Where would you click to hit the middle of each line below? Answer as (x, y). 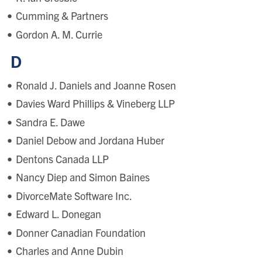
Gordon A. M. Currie (59, 34)
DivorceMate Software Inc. (74, 195)
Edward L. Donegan (58, 214)
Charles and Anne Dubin (69, 251)
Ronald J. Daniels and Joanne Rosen (96, 85)
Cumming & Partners (62, 16)
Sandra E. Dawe (50, 122)
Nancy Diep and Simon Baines (82, 177)
